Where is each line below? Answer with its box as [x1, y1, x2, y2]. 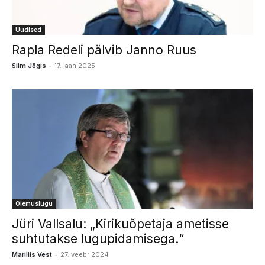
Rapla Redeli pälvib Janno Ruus [12, 43, 196, 58]
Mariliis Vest [12, 250, 52, 258]
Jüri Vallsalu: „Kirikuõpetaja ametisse [12, 216, 229, 231]
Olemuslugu [15, 199, 53, 207]
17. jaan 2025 [54, 62, 95, 70]
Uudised [15, 26, 41, 34]
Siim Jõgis [12, 62, 46, 70]
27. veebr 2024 [60, 250, 109, 258]
